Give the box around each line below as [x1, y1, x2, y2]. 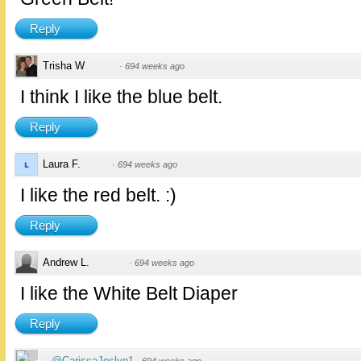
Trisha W [43, 60, 85, 73]
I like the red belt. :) [20, 185, 176, 206]
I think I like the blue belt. [20, 86, 222, 108]
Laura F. [43, 158, 81, 171]
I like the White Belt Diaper [20, 283, 238, 305]
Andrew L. [43, 256, 89, 269]
